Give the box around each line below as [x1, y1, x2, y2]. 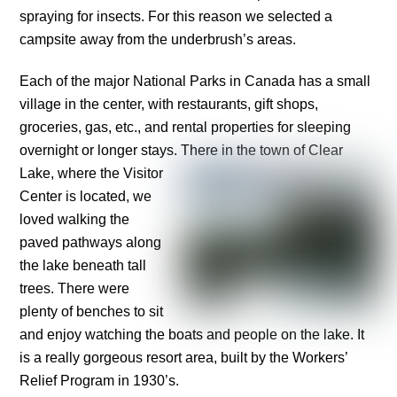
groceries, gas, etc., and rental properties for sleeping [19, 120, 352, 136]
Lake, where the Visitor [19, 166, 164, 182]
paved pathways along [19, 235, 162, 251]
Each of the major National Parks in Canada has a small [19, 74, 371, 90]
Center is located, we [19, 189, 152, 205]
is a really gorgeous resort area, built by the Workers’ [19, 350, 348, 366]
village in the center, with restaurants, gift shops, [19, 97, 319, 113]
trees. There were [19, 281, 130, 297]
